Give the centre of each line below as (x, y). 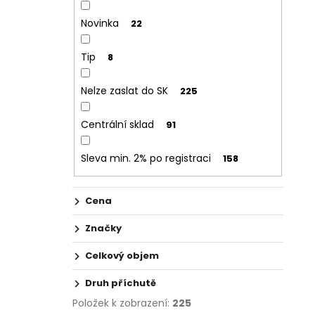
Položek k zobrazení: (122, 303)
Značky (103, 229)
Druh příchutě (121, 283)
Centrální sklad (117, 124)
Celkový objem (122, 256)
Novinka (99, 23)
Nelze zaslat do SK (124, 90)
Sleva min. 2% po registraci (146, 158)
